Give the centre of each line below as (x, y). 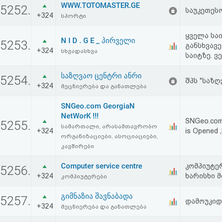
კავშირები (78, 146)
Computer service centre (102, 166)
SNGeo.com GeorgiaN (98, 106)
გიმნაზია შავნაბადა (97, 196)
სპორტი (74, 16)
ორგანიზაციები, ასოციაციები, (110, 136)
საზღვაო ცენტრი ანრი (101, 76)
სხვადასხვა (79, 51)
